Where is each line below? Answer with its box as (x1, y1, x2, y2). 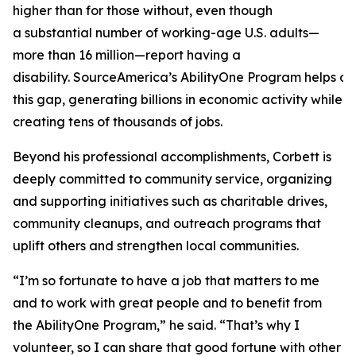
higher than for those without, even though (13, 2, 273, 18)
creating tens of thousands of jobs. (13, 114, 226, 130)
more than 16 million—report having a (13, 47, 241, 63)
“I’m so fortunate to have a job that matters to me (13, 273, 319, 288)
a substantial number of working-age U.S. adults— (13, 25, 319, 41)
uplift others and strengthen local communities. (13, 238, 302, 253)
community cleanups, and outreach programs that (13, 215, 321, 231)
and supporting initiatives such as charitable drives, (13, 193, 327, 209)
